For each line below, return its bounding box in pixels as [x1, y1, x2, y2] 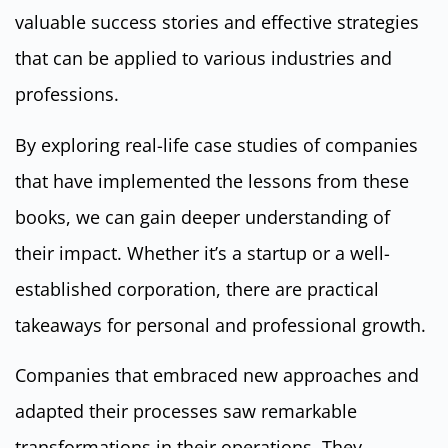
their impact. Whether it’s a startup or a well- [15, 240, 390, 265]
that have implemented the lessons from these [15, 168, 409, 193]
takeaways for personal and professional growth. [15, 312, 426, 337]
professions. [15, 82, 119, 107]
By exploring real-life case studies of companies [15, 132, 418, 157]
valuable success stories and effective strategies [15, 10, 419, 35]
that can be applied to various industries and [15, 46, 392, 71]
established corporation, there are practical [15, 276, 379, 301]
